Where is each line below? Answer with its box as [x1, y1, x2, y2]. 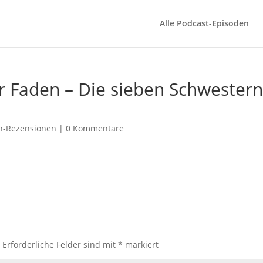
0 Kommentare [66, 123, 124, 134]
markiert [123, 239, 159, 250]
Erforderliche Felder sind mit [2, 239, 119, 250]
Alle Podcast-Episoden [159, 18, 249, 29]
